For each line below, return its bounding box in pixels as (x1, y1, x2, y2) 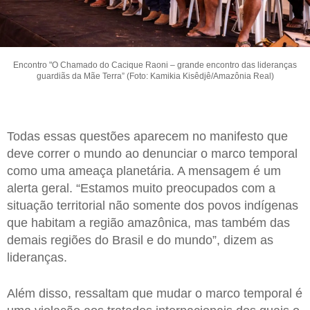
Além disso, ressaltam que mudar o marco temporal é (7, 286, 302, 300)
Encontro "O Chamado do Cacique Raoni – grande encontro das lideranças (13, 60, 297, 71)
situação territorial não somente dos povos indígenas (7, 199, 298, 213)
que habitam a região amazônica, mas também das (7, 216, 290, 230)
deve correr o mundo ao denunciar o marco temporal (7, 147, 298, 161)
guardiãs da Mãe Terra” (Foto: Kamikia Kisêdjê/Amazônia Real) (36, 71, 274, 82)
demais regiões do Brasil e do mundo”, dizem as (7, 233, 273, 248)
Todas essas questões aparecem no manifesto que (7, 129, 288, 144)
